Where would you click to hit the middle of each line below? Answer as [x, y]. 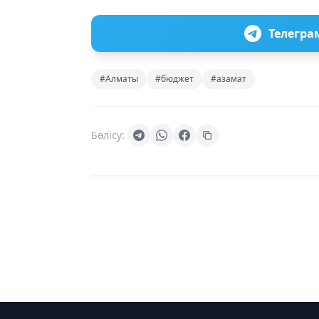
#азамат [229, 79]
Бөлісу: [108, 135]
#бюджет [174, 79]
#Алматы [119, 79]
